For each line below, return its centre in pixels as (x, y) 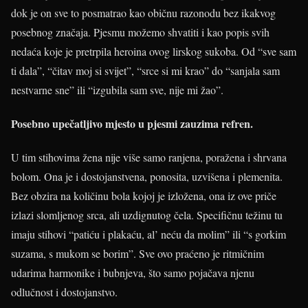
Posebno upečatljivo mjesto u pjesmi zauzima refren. (132, 124)
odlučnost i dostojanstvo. (64, 292)
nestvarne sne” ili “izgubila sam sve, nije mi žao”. (117, 89)
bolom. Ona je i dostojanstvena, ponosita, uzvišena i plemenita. (147, 177)
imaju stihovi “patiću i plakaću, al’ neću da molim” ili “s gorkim (148, 234)
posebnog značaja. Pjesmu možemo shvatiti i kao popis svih (140, 32)
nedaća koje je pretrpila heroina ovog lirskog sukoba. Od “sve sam (154, 51)
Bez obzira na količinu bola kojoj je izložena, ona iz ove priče (144, 196)
